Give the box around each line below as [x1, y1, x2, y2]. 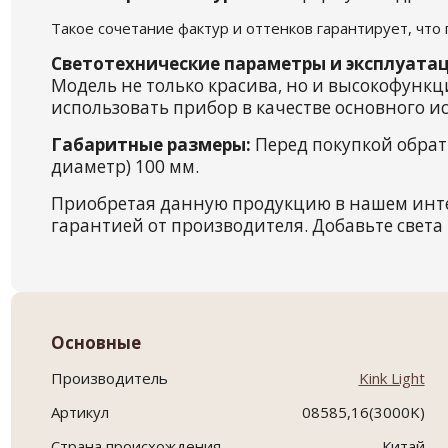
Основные [50, 331, 141, 355]
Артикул [50, 402, 109, 423]
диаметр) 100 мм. [50, 155, 199, 179]
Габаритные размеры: [50, 133, 251, 157]
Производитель [50, 368, 168, 389]
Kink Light [358, 368, 425, 389]
